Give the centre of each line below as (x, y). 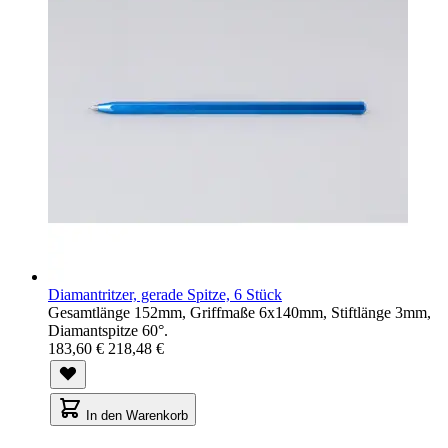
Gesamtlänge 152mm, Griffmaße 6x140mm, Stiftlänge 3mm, (239, 312)
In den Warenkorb (137, 415)
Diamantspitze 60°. (108, 330)
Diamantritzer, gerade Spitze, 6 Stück (165, 294)
